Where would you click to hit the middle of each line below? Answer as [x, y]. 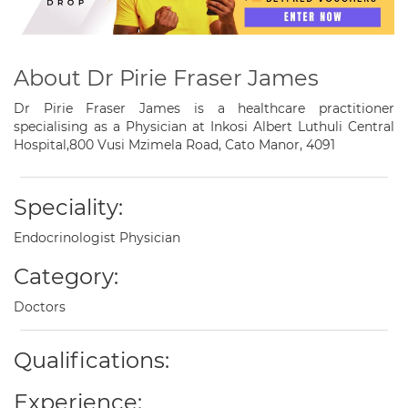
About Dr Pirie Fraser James [166, 78]
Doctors [40, 307]
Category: [66, 277]
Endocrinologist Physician [97, 238]
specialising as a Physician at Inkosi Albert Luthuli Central [204, 127]
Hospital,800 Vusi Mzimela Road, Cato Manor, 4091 [174, 145]
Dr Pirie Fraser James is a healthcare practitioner [204, 109]
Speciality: [68, 208]
